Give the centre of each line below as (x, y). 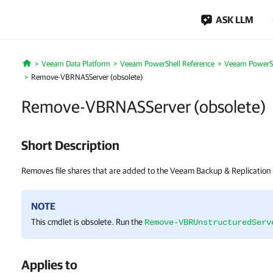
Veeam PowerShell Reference (167, 64)
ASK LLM (235, 19)
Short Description (70, 145)
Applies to (49, 264)
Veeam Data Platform (76, 64)
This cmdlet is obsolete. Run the (88, 222)
